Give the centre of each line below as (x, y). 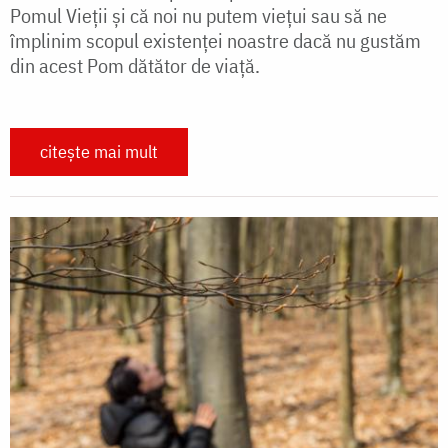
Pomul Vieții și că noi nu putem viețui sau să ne (198, 16)
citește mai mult (99, 152)
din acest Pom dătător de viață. (135, 66)
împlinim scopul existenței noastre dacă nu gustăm (215, 41)
